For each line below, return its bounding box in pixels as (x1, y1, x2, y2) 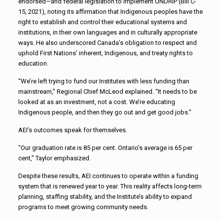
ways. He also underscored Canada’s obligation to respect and (18, 38, 197, 46)
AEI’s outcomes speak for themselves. (18, 126, 127, 134)
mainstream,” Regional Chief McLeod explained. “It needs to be (18, 87, 197, 95)
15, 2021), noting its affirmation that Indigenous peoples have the (18, 7, 203, 15)
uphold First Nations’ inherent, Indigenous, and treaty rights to (18, 49, 193, 57)
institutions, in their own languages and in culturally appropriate (18, 28, 197, 36)
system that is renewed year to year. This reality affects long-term (18, 182, 202, 190)
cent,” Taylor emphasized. (18, 154, 91, 162)
